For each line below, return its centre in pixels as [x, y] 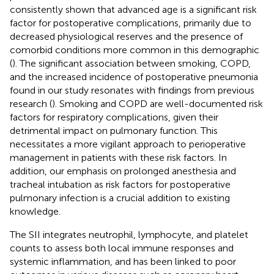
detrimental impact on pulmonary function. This [114, 130]
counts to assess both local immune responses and [122, 248]
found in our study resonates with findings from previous [132, 90]
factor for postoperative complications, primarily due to [131, 23]
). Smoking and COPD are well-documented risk [157, 103]
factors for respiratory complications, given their [114, 117]
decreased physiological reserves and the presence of [126, 36]
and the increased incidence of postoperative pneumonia [134, 76]
